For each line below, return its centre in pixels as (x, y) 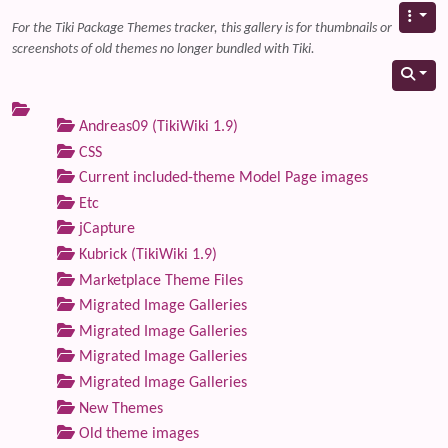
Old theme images (137, 434)
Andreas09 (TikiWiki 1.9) (156, 127)
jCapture (105, 229)
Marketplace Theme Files (159, 280)
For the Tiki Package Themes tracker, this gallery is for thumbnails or (202, 28)
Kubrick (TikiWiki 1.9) (146, 254)
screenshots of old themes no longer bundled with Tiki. (163, 49)
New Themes (119, 408)
